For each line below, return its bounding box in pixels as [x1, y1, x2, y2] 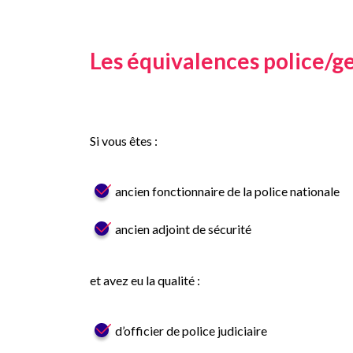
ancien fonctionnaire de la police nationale [115, 184, 340, 199]
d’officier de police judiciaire [115, 323, 267, 338]
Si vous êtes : [90, 133, 158, 148]
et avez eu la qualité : [90, 273, 200, 288]
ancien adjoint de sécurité [115, 221, 251, 236]
